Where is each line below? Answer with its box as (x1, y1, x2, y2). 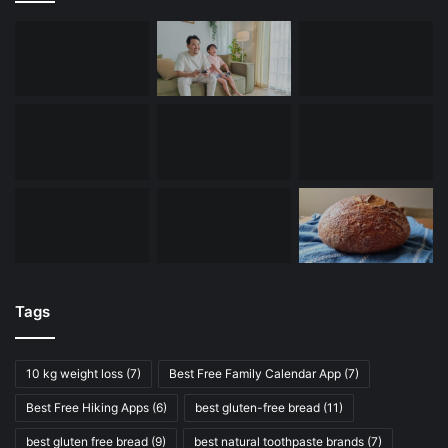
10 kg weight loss (26, 366, 123, 382)
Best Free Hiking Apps (26, 400, 149, 416)
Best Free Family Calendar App (169, 366, 341, 382)
